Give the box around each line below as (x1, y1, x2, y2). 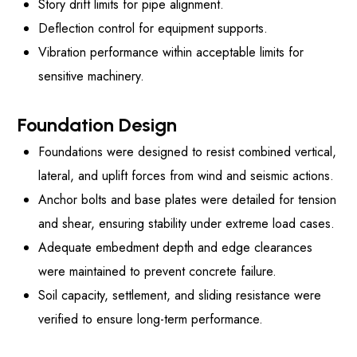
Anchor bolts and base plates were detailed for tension (38, 190, 336, 210)
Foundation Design (18, 113, 178, 137)
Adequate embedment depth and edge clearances (38, 238, 312, 257)
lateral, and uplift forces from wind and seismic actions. (38, 167, 334, 186)
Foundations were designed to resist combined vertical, (38, 143, 336, 162)
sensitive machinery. (38, 67, 144, 86)
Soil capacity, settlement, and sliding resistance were (38, 286, 321, 305)
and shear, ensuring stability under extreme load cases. (38, 214, 335, 233)
